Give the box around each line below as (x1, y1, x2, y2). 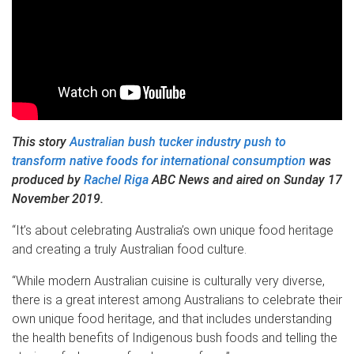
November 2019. (12, 191, 107, 207)
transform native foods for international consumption (12, 153, 306, 169)
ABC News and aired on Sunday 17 (149, 172, 342, 188)
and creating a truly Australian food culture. (12, 242, 253, 258)
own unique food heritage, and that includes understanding (12, 311, 332, 327)
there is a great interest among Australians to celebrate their (12, 292, 342, 308)
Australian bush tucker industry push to (70, 134, 286, 150)
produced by (12, 172, 84, 188)
